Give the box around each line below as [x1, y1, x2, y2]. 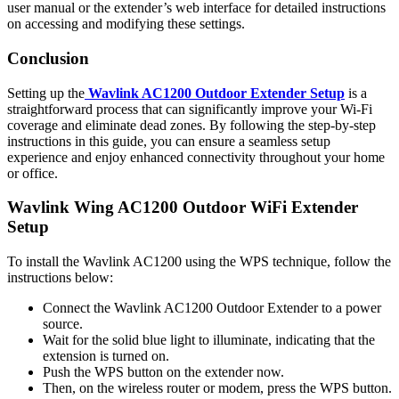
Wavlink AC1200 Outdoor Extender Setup [88, 85, 345, 101]
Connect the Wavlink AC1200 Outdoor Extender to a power [43, 300, 381, 315]
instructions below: [7, 270, 113, 285]
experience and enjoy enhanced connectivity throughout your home [7, 149, 385, 165]
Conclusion [7, 48, 89, 68]
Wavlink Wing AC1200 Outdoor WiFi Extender [7, 198, 358, 217]
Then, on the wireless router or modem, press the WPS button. [43, 380, 392, 395]
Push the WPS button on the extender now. [43, 364, 284, 379]
